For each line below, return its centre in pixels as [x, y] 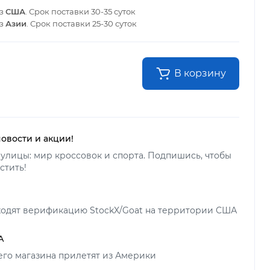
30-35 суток [113, 11]
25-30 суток [115, 23]
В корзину [200, 73]
